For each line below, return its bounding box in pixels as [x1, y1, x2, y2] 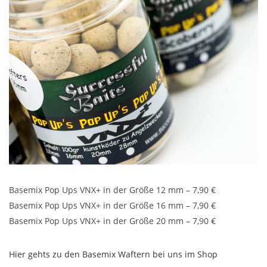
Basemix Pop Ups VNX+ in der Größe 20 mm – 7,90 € [9, 215, 216, 227]
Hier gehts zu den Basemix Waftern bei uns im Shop [9, 249, 218, 260]
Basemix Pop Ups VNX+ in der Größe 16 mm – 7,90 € [9, 200, 216, 212]
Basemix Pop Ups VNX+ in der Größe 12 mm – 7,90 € [9, 184, 216, 196]
